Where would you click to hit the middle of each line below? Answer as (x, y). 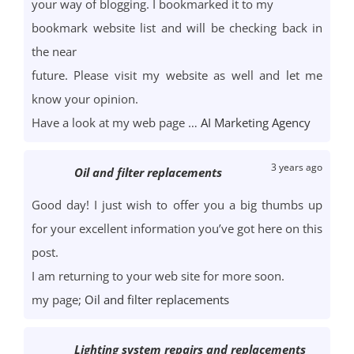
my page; (58, 300)
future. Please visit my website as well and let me (177, 75)
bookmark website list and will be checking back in (177, 28)
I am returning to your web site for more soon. (158, 276)
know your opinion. (85, 99)
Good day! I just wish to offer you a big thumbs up (177, 205)
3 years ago (297, 168)
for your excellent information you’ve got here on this (177, 229)
